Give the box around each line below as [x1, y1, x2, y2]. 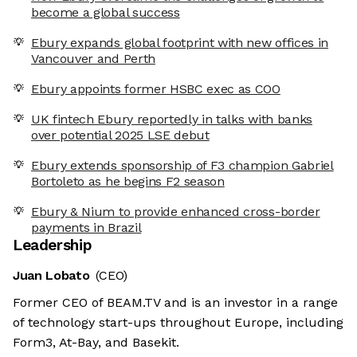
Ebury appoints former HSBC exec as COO [31, 81, 280, 97]
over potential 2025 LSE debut [31, 127, 210, 143]
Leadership [13, 236, 92, 255]
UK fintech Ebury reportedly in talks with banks [31, 112, 312, 127]
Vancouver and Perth [31, 51, 155, 67]
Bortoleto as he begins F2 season [31, 174, 225, 190]
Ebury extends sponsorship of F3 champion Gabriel [31, 158, 334, 174]
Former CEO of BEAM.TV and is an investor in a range [13, 295, 338, 311]
